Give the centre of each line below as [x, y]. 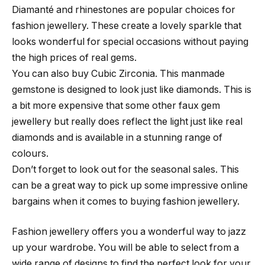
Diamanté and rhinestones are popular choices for [124, 9]
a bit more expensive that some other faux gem [116, 105]
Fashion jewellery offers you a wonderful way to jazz [129, 232]
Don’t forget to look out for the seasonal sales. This [125, 169]
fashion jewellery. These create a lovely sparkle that [127, 25]
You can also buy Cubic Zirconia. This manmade [118, 73]
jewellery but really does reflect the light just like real [127, 121]
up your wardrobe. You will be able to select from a [125, 248]
